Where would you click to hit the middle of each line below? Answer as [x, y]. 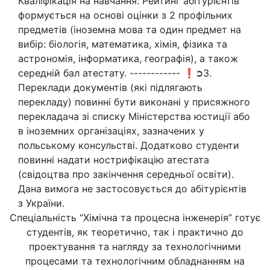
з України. [41, 203]
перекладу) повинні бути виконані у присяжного [134, 102]
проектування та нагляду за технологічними [135, 246]
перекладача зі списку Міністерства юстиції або [134, 116]
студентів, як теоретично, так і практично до [135, 232]
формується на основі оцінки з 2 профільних [125, 15]
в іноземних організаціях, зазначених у [111, 131]
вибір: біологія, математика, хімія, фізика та [123, 44]
